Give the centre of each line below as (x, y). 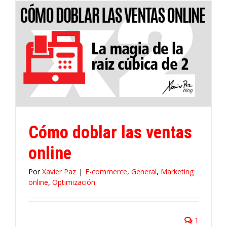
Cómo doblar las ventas (110, 132)
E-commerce (106, 171)
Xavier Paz (59, 171)
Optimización (74, 182)
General (144, 171)
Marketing (177, 171)
